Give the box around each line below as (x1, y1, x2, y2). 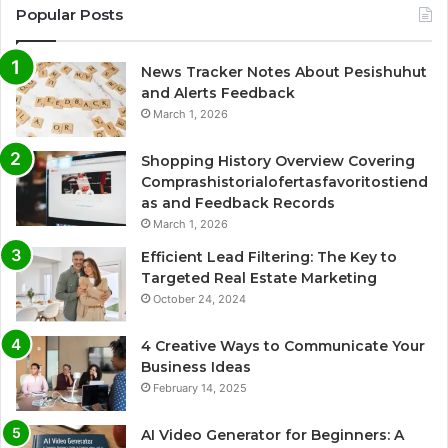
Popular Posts (16, 5, 123, 25)
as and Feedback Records (141, 194, 335, 213)
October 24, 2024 (153, 292, 246, 307)
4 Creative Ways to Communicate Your (141, 337, 425, 356)
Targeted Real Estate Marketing (141, 269, 377, 288)
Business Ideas (141, 358, 251, 377)
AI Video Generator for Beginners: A (141, 426, 404, 445)
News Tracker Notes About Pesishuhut (141, 63, 427, 82)
